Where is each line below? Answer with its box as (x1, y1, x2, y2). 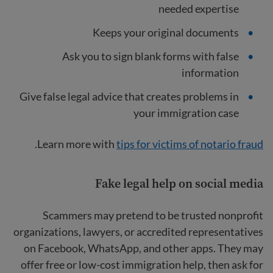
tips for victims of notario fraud (116, 137, 263, 151)
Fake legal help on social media (95, 175, 263, 192)
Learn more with (37, 137, 116, 151)
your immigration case (133, 106, 239, 119)
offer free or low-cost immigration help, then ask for (21, 258, 263, 271)
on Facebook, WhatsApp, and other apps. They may (24, 241, 263, 255)
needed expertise (158, 2, 239, 15)
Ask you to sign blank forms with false (62, 49, 239, 63)
